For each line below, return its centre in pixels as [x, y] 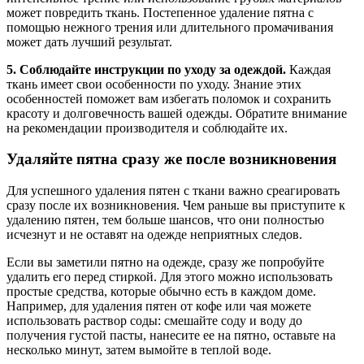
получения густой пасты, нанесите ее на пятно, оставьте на [171, 336]
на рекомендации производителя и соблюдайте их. [147, 128]
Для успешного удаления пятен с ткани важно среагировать [173, 191]
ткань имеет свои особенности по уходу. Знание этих [154, 84]
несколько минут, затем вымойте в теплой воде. [139, 350]
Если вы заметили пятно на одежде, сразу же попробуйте [165, 262]
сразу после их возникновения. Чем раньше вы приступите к [176, 206]
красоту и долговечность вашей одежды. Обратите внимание [177, 113]
